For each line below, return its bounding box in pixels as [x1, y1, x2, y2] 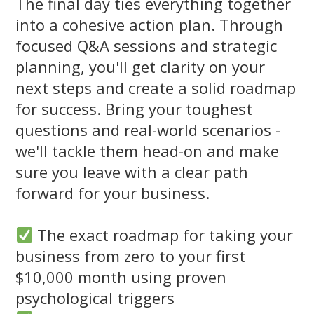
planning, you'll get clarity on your [15, 56, 265, 78]
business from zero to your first [15, 245, 245, 267]
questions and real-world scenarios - [15, 119, 280, 141]
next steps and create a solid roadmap [15, 77, 296, 99]
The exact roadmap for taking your [33, 224, 294, 246]
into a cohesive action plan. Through [15, 14, 283, 36]
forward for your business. [15, 182, 210, 204]
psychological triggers [15, 287, 175, 309]
